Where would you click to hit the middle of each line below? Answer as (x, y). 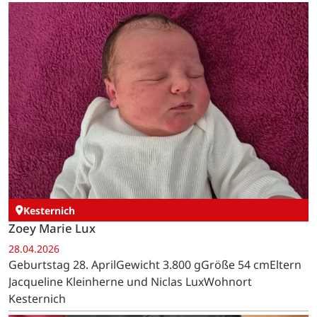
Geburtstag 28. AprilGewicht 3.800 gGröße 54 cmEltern (155, 265)
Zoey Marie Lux (52, 228)
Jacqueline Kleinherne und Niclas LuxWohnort (130, 282)
